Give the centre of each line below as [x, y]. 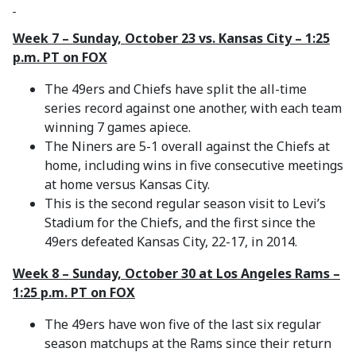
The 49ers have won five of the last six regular [183, 324]
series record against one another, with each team [193, 108]
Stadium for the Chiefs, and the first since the [180, 222]
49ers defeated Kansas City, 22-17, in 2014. [171, 242]
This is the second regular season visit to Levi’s [185, 203]
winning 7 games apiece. [118, 127]
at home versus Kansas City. [127, 184]
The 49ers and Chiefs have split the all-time [176, 89]
